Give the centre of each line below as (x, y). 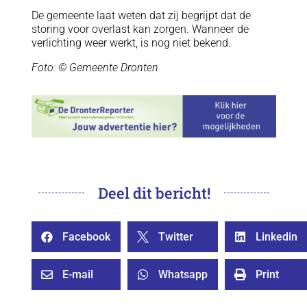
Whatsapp (183, 274)
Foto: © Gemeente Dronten (95, 67)
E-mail (77, 274)
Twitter (175, 236)
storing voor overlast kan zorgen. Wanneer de (140, 29)
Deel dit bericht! (154, 193)
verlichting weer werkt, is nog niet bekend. (131, 42)
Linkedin (276, 236)
